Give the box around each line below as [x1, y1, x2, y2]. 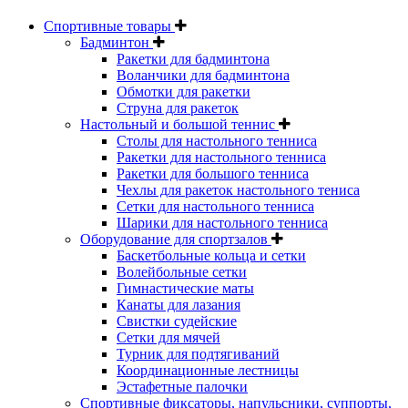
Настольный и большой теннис [80, 117, 279, 133]
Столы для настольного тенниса [117, 133, 317, 149]
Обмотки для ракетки [117, 84, 250, 100]
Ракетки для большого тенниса [117, 166, 309, 182]
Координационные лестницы [117, 362, 299, 379]
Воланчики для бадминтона [117, 67, 290, 84]
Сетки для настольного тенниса [117, 199, 314, 215]
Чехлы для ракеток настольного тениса [117, 182, 360, 199]
